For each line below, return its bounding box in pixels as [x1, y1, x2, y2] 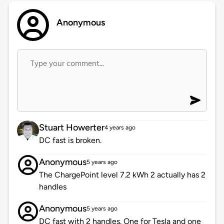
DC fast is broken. [38, 135, 101, 145]
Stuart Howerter [38, 122, 104, 133]
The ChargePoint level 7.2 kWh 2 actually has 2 [38, 170, 205, 180]
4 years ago [104, 124, 135, 131]
